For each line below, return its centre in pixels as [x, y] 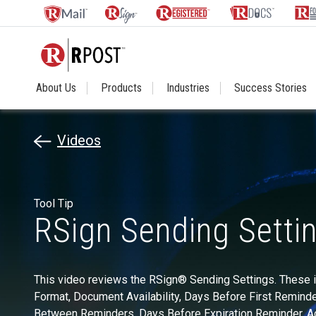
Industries [188, 88]
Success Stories [271, 88]
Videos [79, 140]
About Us [56, 88]
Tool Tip [54, 203]
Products [121, 88]
